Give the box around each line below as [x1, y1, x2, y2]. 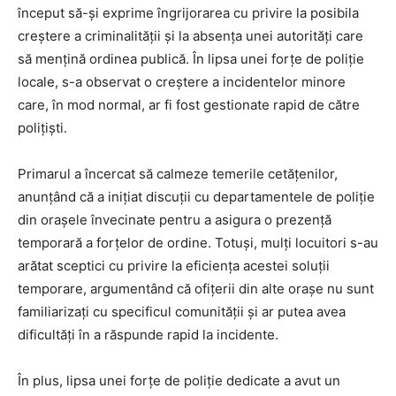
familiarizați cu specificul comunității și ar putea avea [18, 303, 346, 321]
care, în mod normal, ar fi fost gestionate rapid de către [18, 96, 360, 114]
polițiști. [18, 119, 67, 137]
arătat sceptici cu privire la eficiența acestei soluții [18, 257, 330, 275]
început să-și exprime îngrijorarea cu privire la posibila [18, 4, 359, 22]
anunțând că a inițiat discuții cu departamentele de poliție [18, 188, 375, 206]
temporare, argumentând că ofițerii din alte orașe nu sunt [18, 280, 374, 298]
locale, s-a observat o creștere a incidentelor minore [18, 73, 346, 91]
